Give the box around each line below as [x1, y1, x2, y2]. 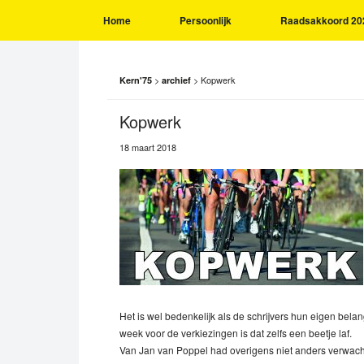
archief [162, 74, 191, 86]
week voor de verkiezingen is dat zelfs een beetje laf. [119, 326, 352, 340]
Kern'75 [119, 74, 152, 86]
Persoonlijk [180, 13, 232, 28]
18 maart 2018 [119, 141, 176, 154]
